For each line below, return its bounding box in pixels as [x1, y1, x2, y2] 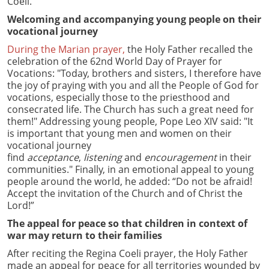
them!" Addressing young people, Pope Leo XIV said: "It [7, 114, 253, 128]
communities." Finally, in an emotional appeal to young [7, 162, 254, 176]
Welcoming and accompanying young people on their [7, 12, 261, 26]
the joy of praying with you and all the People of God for [7, 78, 259, 92]
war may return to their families [7, 228, 162, 242]
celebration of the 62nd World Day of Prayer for [7, 54, 222, 68]
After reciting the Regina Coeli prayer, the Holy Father [7, 246, 248, 260]
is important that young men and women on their [7, 126, 232, 140]
